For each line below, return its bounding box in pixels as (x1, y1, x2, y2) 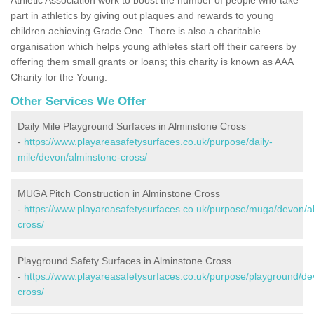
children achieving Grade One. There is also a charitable (11, 25, 261, 36)
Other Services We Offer (11, 94, 146, 108)
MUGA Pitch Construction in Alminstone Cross (18, 187, 220, 199)
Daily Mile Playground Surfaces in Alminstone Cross (18, 120, 246, 132)
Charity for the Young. (11, 71, 107, 83)
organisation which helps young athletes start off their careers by (11, 40, 296, 52)
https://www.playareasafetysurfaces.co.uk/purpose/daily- (24, 135, 273, 147)
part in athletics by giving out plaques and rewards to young (11, 9, 274, 21)
